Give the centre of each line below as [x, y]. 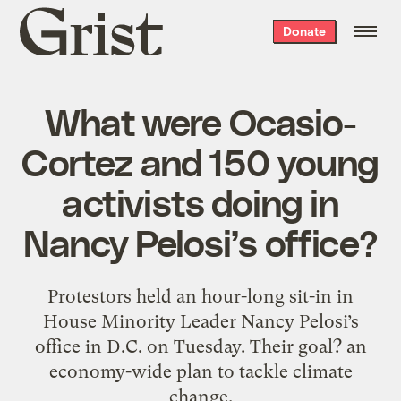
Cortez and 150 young [200, 161]
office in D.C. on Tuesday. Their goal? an [200, 346]
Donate [304, 31]
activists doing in [200, 201]
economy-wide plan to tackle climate [200, 371]
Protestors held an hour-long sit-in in [200, 296]
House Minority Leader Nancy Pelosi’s [200, 321]
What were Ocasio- [200, 120]
